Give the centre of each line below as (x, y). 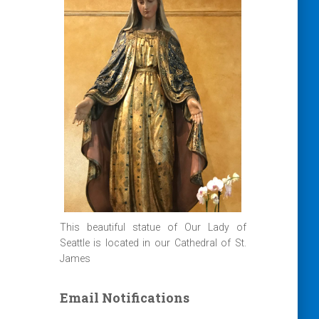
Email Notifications (124, 298)
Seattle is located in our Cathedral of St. (153, 243)
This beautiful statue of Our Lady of (153, 228)
